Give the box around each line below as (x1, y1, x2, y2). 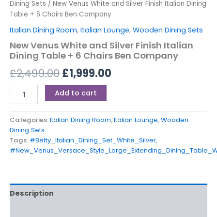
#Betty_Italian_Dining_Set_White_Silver (30, 135, 156, 145)
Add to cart (54, 88, 97, 98)
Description (10, 188, 54, 198)
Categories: (10, 115, 50, 124)
